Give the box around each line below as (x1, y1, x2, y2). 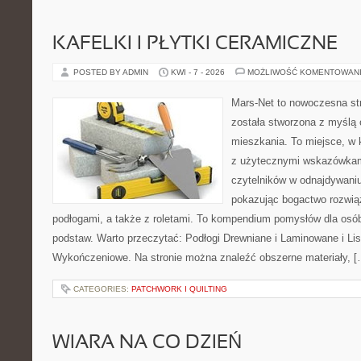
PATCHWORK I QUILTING (131, 284, 227, 293)
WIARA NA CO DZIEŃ (52, 334, 242, 352)
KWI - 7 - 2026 (171, 68, 225, 77)
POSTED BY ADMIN (73, 68, 151, 77)
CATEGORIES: (73, 284, 131, 293)
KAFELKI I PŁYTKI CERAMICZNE (52, 35, 338, 53)
